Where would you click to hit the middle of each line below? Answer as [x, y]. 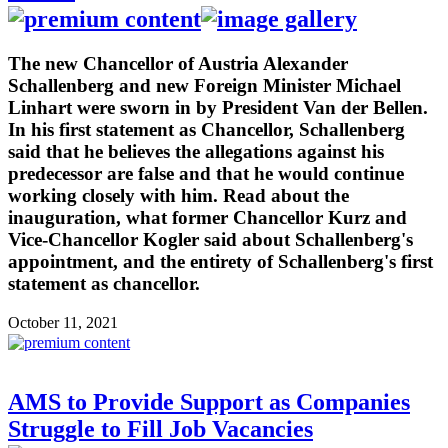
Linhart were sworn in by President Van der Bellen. [218, 107]
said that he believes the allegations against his [196, 151]
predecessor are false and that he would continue [206, 173]
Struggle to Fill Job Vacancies [160, 429]
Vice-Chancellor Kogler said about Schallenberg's [210, 239]
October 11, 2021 [63, 322]
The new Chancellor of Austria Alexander [178, 63]
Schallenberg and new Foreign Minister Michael [204, 85]
